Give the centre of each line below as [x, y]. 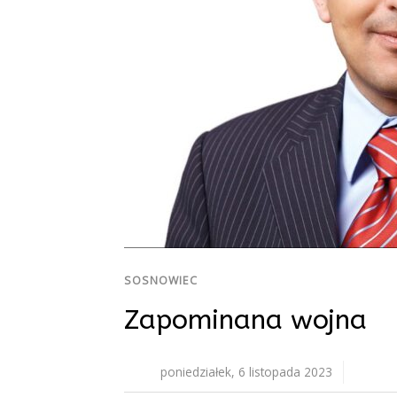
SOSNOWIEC [161, 280]
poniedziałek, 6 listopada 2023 [246, 371]
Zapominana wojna [245, 319]
